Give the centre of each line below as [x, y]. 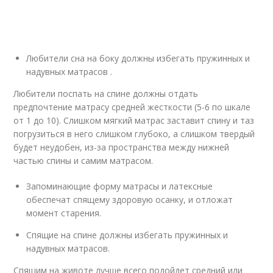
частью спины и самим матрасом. [83, 161]
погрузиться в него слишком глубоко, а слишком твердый [134, 134]
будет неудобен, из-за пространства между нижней [122, 147]
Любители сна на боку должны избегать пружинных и [138, 58]
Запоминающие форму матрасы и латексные [120, 186]
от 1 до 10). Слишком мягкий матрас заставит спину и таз [134, 120]
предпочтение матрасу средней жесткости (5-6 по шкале [132, 107]
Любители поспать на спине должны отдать [106, 94]
